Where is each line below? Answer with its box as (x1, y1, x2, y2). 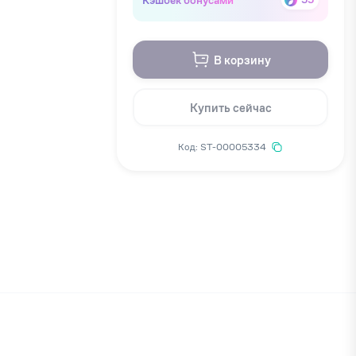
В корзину (213, 52, 271, 68)
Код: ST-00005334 (178, 141, 266, 153)
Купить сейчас (189, 99, 272, 115)
